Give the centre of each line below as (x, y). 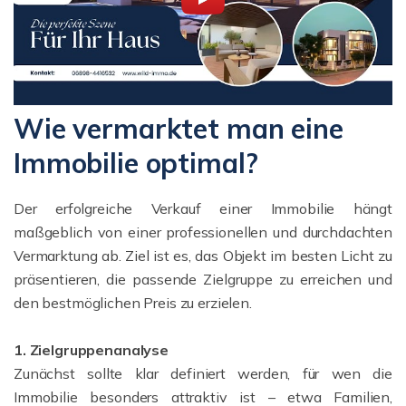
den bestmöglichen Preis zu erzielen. (133, 303)
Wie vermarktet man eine (179, 129)
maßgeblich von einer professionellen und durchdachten (203, 232)
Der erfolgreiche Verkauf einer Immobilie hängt (203, 209)
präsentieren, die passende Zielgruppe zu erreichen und (203, 280)
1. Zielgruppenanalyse (91, 350)
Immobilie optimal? (136, 164)
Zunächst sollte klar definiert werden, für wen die (203, 374)
